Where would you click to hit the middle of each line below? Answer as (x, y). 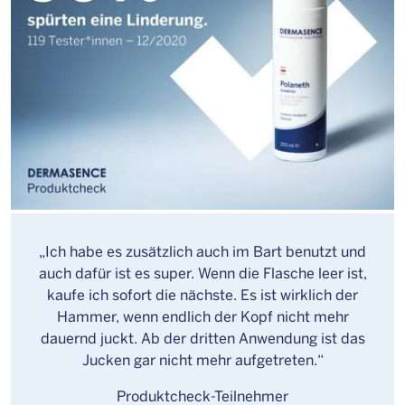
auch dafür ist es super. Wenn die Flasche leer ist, (202, 272)
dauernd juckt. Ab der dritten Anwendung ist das (202, 337)
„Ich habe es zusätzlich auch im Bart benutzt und (202, 250)
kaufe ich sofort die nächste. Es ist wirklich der (202, 294)
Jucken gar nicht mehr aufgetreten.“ (202, 359)
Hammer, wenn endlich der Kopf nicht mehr (202, 316)
